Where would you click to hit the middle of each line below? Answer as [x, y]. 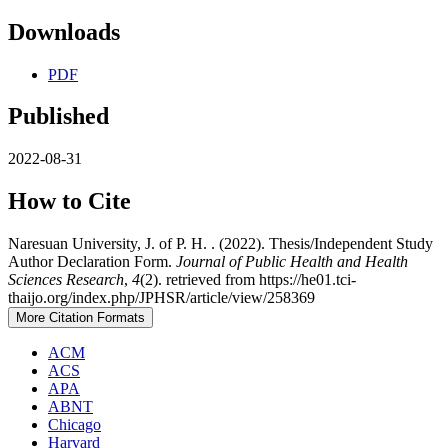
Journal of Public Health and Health [292, 262]
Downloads [64, 31]
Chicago [74, 425]
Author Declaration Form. [92, 262]
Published [58, 116]
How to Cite [69, 201]
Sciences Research [66, 280]
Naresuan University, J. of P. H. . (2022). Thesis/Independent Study [220, 244]
